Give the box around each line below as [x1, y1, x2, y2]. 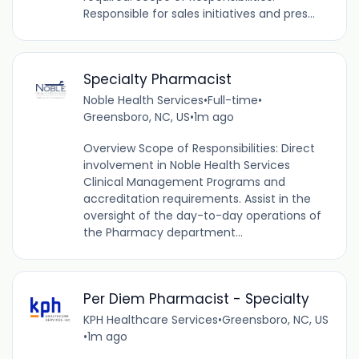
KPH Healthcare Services [83, 311, 218, 328]
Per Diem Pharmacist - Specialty [83, 288, 309, 309]
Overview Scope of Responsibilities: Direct [83, 140, 315, 157]
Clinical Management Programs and [83, 174, 285, 191]
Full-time [207, 92, 258, 109]
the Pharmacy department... [83, 224, 243, 241]
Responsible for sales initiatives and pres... [83, 6, 315, 22]
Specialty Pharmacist [83, 70, 232, 90]
